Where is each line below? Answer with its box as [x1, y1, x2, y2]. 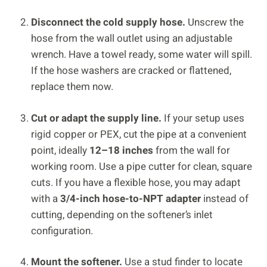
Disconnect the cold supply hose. [31, 15, 185, 30]
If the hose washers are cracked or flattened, [31, 63, 231, 79]
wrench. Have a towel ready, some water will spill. [31, 47, 252, 63]
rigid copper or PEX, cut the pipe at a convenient [31, 126, 247, 142]
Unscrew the [185, 15, 244, 30]
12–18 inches [89, 142, 153, 158]
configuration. [31, 223, 93, 238]
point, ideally [31, 142, 89, 158]
